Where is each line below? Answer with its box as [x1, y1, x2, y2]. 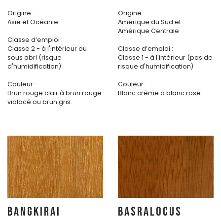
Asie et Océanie [7, 18, 58, 27]
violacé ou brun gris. [7, 98, 72, 107]
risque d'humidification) [118, 62, 193, 71]
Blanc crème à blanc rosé [118, 89, 201, 98]
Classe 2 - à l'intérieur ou [7, 44, 87, 53]
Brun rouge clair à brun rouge [7, 89, 102, 98]
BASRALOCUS [118, 204, 182, 220]
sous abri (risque [7, 53, 62, 62]
